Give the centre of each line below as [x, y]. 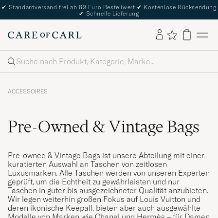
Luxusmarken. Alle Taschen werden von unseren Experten [109, 173]
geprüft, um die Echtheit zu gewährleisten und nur [94, 181]
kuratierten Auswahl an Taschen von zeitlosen [87, 164]
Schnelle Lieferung [112, 13]
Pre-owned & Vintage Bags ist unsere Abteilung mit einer [106, 155]
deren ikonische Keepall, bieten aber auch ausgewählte [104, 208]
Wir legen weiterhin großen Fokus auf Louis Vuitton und [104, 199]
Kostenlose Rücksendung [179, 7]
